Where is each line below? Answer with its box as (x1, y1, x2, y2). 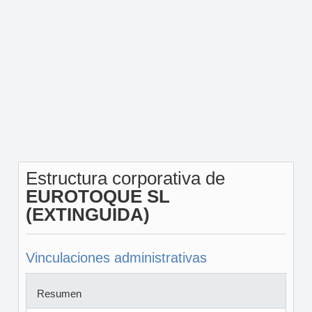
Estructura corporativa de (25, 168, 225, 189)
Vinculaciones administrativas (25, 250, 207, 265)
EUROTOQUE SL (25, 186, 170, 207)
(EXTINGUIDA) (25, 204, 150, 225)
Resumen (36, 288, 81, 299)
